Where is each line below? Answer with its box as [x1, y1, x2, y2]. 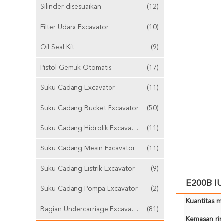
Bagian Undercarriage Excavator [131, 206, 138, 213]
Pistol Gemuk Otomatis [40, 64, 111, 71]
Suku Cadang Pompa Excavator [40, 185, 138, 192]
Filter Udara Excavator [40, 24, 109, 31]
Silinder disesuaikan [40, 3, 101, 10]
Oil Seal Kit [40, 44, 74, 51]
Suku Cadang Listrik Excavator [40, 165, 135, 172]
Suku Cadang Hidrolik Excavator [131, 125, 138, 132]
